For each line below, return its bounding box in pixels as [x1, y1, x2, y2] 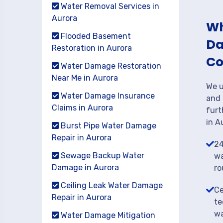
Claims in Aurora [52, 103, 113, 112]
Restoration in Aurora [52, 43, 132, 53]
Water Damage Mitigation [59, 211, 155, 220]
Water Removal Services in [59, 1, 159, 11]
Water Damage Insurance [59, 91, 155, 101]
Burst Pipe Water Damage [59, 121, 156, 130]
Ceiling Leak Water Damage [59, 181, 163, 190]
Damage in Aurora [52, 163, 119, 172]
